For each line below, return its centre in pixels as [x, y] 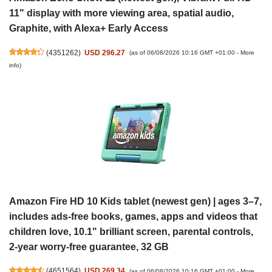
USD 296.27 [105, 52]
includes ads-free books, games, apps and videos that [133, 216]
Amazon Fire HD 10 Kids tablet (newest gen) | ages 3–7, [135, 201]
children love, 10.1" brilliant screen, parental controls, [131, 231]
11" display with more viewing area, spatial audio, [121, 13]
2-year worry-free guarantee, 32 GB [89, 246]
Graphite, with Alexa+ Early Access [89, 29]
